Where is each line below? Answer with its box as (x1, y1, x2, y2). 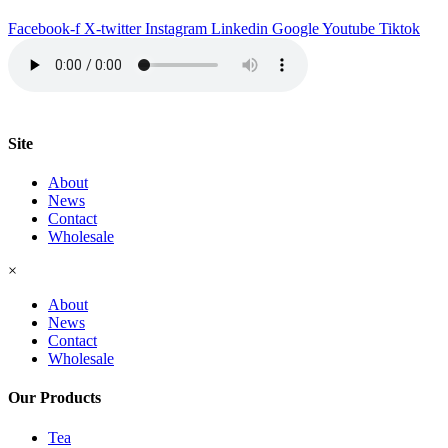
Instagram (145, 19, 207, 37)
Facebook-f (8, 19, 80, 37)
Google (272, 19, 319, 37)
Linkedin (211, 19, 268, 37)
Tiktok (379, 19, 420, 37)
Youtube (322, 19, 375, 37)
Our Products (8, 389, 101, 407)
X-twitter (84, 19, 141, 37)
